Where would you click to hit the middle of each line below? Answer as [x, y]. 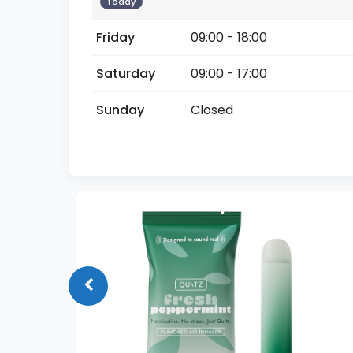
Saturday [126, 74]
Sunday [120, 110]
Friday [115, 37]
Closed [212, 110]
